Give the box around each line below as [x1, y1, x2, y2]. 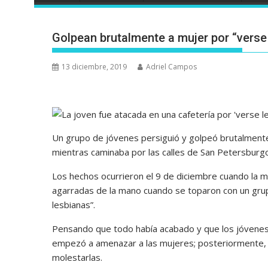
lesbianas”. [52, 199, 95, 211]
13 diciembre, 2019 [62, 62, 127, 72]
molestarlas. [52, 251, 102, 264]
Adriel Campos [146, 62, 197, 72]
